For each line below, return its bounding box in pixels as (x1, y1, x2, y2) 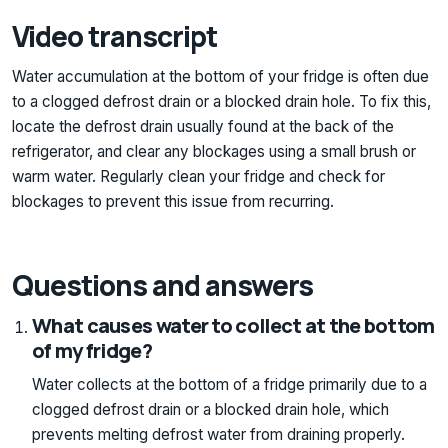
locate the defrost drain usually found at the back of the (12, 117, 394, 137)
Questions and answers (12, 266, 314, 305)
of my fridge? (32, 336, 152, 364)
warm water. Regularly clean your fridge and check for (12, 167, 385, 187)
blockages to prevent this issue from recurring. (12, 192, 334, 212)
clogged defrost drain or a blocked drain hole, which (32, 399, 389, 419)
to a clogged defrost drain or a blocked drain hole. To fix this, (12, 92, 431, 112)
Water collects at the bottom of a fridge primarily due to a (32, 374, 427, 394)
